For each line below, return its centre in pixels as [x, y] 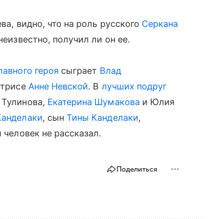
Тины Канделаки [102, 118]
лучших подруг [134, 86]
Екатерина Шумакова [93, 102]
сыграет [79, 71]
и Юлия [157, 102]
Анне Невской [58, 86]
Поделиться [137, 169]
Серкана [160, 24]
